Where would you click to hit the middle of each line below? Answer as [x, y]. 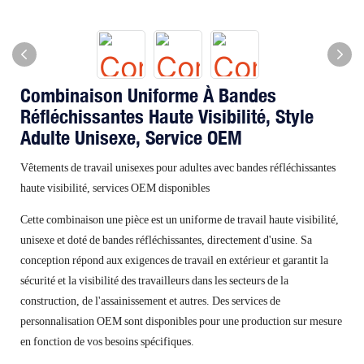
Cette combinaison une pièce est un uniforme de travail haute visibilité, [180, 219]
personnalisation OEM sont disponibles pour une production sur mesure [181, 321]
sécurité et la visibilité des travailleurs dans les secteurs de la [154, 280]
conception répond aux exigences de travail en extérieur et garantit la [174, 260]
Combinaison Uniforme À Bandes [148, 95]
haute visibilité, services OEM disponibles [115, 188]
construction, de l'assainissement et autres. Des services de [150, 301]
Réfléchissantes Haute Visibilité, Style [167, 116]
